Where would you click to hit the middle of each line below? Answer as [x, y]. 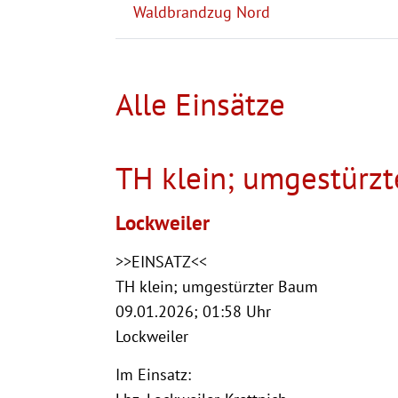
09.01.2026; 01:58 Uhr [193, 311]
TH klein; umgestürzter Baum [219, 286]
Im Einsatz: [153, 374]
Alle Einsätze [200, 103]
